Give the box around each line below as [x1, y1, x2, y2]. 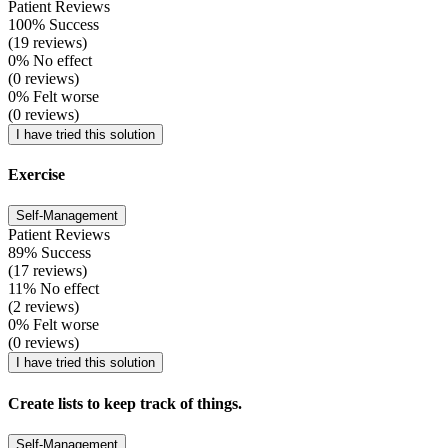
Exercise [8, 166, 65, 184]
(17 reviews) [8, 262, 87, 280]
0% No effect [8, 51, 92, 69]
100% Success [8, 15, 99, 33]
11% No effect [8, 280, 99, 298]
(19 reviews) [8, 33, 87, 51]
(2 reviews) [8, 298, 79, 316]
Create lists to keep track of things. [8, 394, 242, 412]
